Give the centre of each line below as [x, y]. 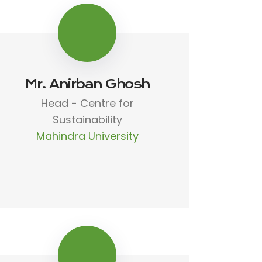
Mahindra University [87, 136]
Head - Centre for [87, 103]
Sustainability [87, 119]
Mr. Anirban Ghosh [87, 84]
